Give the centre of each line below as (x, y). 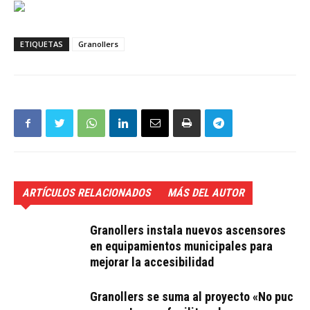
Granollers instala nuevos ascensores (188, 230)
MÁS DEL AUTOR (206, 193)
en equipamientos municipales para (181, 246)
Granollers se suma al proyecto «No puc (192, 297)
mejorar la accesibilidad (152, 262)
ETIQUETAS (42, 44)
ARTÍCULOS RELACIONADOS (86, 193)
